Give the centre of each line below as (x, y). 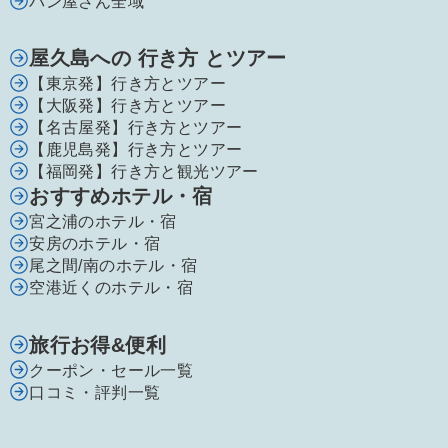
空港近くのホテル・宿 (111, 287)
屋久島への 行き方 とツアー (158, 58)
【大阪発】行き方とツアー (127, 105)
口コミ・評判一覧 (95, 391)
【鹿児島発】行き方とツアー (136, 149)
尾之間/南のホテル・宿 (113, 265)
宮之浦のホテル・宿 (103, 221)
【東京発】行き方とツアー (127, 83)
